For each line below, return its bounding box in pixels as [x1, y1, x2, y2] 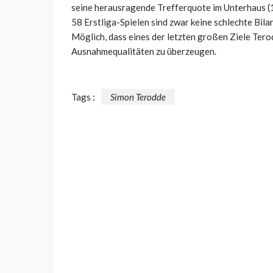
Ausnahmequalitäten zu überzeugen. [71, 46, 216, 57]
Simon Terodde [110, 91, 166, 102]
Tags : [71, 91, 95, 102]
